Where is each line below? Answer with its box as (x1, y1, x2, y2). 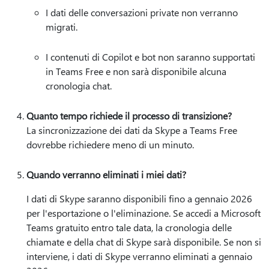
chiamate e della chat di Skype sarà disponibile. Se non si (26, 235, 261, 248)
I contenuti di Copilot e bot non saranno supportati (46, 50, 255, 63)
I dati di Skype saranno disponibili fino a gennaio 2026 (26, 192, 252, 205)
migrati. (46, 20, 80, 33)
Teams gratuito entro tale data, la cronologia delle (26, 221, 232, 234)
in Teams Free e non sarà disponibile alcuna (46, 65, 226, 77)
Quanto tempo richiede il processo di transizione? (26, 109, 232, 122)
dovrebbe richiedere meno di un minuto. (26, 138, 194, 151)
